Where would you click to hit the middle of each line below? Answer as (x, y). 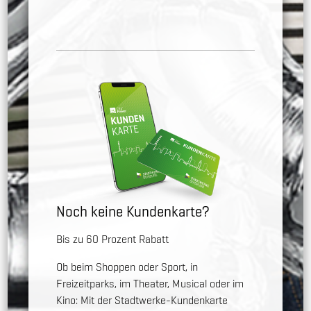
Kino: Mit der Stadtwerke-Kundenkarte (142, 300)
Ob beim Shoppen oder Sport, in (127, 267)
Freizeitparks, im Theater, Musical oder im (150, 283)
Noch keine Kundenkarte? (133, 211)
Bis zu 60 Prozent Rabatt (113, 239)
